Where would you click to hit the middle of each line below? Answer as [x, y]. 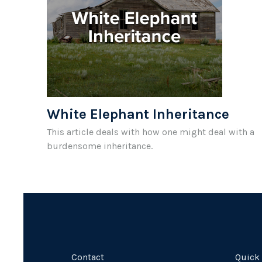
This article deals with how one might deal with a [151, 132]
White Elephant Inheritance [138, 114]
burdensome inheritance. [100, 146]
